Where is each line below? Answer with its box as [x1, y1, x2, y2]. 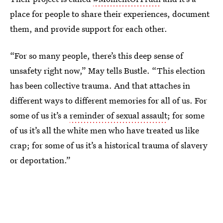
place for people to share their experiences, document [10, 8, 210, 19]
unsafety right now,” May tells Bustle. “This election [10, 65, 205, 76]
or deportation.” [10, 154, 71, 166]
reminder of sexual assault [70, 110, 167, 121]
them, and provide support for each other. [10, 23, 167, 34]
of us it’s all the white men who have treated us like [10, 124, 199, 136]
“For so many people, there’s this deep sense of [10, 50, 183, 61]
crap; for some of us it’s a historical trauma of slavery [10, 139, 208, 151]
